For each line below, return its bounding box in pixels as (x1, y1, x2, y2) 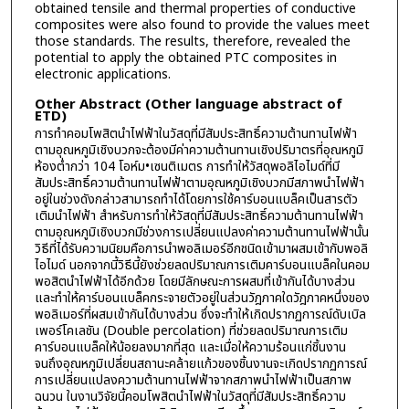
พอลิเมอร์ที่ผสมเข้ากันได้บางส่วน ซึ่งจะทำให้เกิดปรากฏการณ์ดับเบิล (34, 304, 366, 324)
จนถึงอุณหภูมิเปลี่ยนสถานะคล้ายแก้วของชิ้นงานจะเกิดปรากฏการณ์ (34, 353, 367, 373)
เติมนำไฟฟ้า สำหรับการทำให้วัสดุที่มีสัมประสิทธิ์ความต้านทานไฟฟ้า (34, 205, 363, 225)
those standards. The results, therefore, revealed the (34, 32, 351, 52)
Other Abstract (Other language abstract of (34, 93, 342, 115)
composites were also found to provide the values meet (34, 16, 370, 36)
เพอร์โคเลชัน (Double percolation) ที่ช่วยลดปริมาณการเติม (34, 320, 348, 341)
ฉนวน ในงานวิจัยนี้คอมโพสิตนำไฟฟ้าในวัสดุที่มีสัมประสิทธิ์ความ (34, 386, 346, 406)
